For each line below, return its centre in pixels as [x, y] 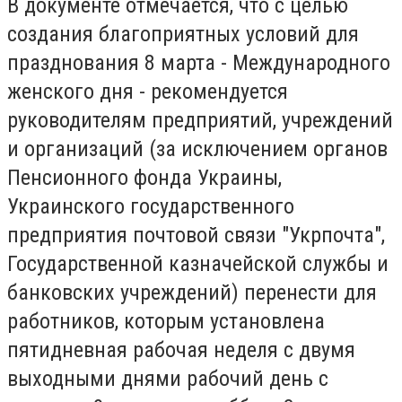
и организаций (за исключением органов [197, 149]
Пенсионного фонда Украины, [144, 177]
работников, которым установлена [166, 321]
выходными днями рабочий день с [168, 378]
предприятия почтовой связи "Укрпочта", [196, 235]
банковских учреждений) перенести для [192, 292]
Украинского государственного [151, 206]
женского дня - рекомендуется [148, 91]
